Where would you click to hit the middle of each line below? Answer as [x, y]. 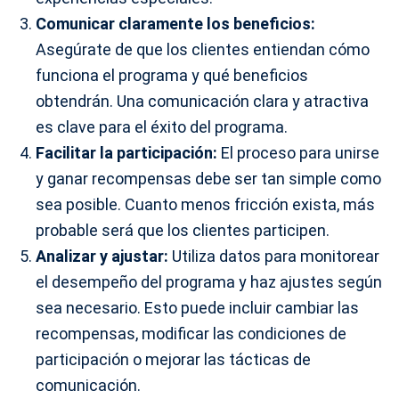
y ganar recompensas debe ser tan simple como [208, 178]
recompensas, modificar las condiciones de [191, 333]
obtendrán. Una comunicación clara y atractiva [202, 101]
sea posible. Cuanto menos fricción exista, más [205, 204]
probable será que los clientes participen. [183, 230]
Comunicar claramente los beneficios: [175, 23]
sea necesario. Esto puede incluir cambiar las [197, 307]
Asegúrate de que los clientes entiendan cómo [203, 49]
